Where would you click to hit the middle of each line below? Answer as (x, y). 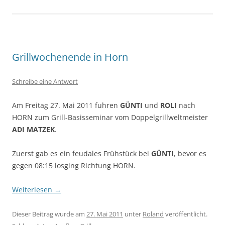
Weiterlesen (33, 190)
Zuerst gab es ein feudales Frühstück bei (82, 154)
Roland (153, 214)
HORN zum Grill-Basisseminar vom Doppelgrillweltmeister (110, 118)
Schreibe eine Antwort (45, 82)
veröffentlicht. (186, 214)
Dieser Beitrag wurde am (49, 214)
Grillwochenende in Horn (70, 57)
